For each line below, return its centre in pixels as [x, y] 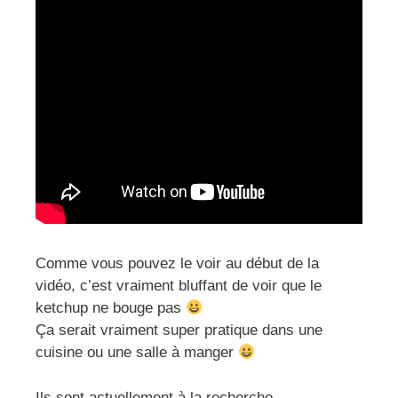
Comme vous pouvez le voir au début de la [177, 264]
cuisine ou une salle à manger [137, 353]
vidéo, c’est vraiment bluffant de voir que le [179, 286]
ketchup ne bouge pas [111, 308]
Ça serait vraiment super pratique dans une [179, 330]
